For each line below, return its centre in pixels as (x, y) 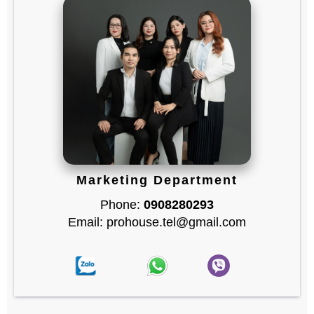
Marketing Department (157, 180)
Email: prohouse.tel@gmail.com (157, 223)
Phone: (122, 205)
